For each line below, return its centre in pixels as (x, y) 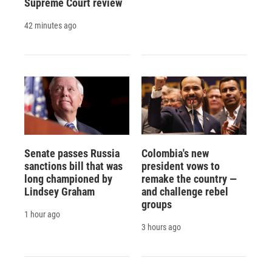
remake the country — (189, 178)
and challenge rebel (185, 191)
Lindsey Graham (59, 191)
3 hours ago (161, 227)
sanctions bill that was (73, 166)
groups (156, 204)
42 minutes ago (50, 25)
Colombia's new (175, 153)
